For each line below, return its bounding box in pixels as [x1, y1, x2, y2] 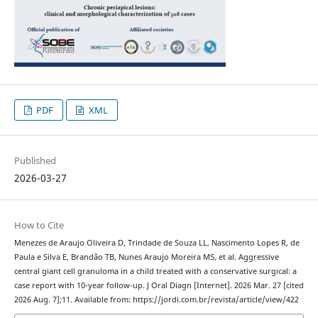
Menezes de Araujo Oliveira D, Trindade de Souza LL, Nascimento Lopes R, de [13, 237, 300, 248]
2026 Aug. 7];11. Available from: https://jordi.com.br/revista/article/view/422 [13, 294, 299, 305]
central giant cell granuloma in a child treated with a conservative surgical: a [13, 265, 297, 276]
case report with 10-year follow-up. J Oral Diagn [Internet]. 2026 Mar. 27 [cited [13, 280, 304, 290]
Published [13, 153, 56, 167]
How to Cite [13, 218, 64, 231]
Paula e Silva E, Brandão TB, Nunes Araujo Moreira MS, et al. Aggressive [13, 251, 279, 262]
